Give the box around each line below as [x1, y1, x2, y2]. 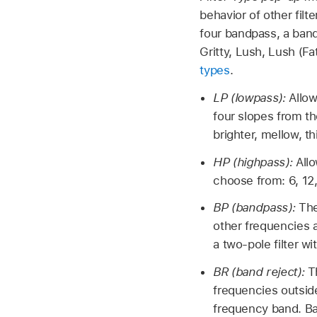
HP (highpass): [213, 154, 296, 169]
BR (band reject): [213, 265, 308, 279]
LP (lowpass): [213, 90, 289, 105]
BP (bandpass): [213, 200, 299, 215]
